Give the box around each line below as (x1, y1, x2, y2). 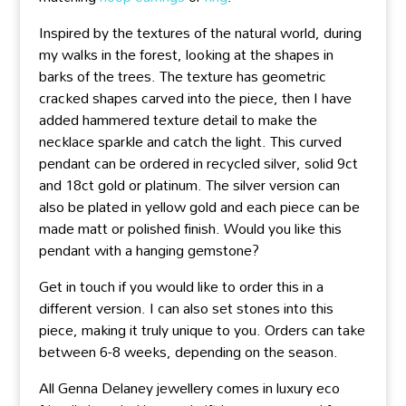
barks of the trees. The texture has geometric (38, 62, 326, 92)
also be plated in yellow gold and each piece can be (38, 192, 360, 222)
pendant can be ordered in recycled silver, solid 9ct (38, 149, 358, 179)
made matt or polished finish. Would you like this (38, 214, 342, 244)
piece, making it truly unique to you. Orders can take (38, 315, 365, 345)
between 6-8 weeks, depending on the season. (38, 337, 338, 367)
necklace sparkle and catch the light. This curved (38, 127, 342, 157)
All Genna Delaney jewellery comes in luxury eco (38, 373, 340, 403)
